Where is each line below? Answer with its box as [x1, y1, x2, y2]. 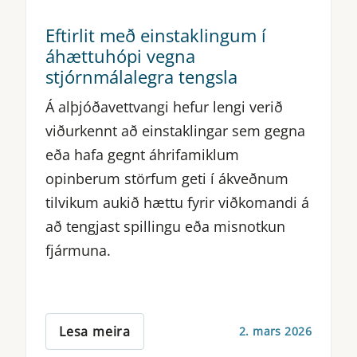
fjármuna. [45, 240, 111, 260]
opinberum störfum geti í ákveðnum [45, 168, 288, 188]
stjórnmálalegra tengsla [45, 64, 247, 88]
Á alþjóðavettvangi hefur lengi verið [45, 96, 283, 116]
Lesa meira [59, 322, 131, 340]
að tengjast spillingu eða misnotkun [45, 216, 285, 236]
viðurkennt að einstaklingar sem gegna [45, 120, 305, 140]
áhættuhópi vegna [45, 43, 195, 68]
